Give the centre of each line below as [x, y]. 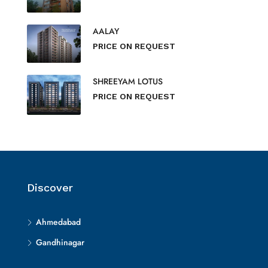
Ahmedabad [58, 222]
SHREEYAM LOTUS [128, 81]
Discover [50, 188]
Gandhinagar [60, 243]
